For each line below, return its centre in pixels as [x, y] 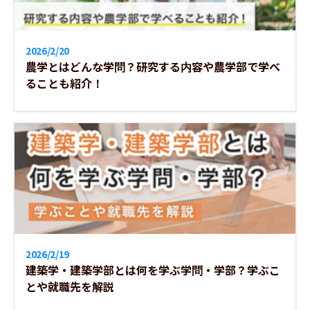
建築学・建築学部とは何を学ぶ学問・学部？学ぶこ [153, 270]
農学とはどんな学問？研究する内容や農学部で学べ [153, 66]
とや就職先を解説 [70, 286]
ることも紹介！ [64, 83]
